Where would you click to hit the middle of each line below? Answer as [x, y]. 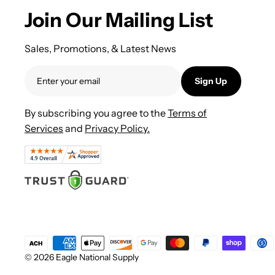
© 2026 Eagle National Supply [82, 257]
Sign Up [211, 81]
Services [44, 129]
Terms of [187, 113]
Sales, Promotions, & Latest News [100, 49]
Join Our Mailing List [119, 20]
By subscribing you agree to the [96, 113]
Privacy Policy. [117, 129]
